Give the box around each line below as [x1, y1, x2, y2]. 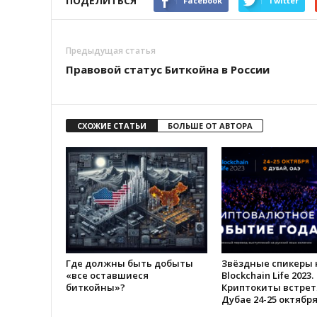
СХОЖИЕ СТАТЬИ [77, 120, 146, 131]
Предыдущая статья [66, 44, 156, 57]
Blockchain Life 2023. [221, 268, 313, 282]
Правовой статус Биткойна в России [66, 62, 270, 76]
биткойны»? [66, 280, 125, 294]
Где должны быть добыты [66, 256, 193, 270]
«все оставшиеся [66, 268, 149, 282]
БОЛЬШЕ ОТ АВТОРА [168, 120, 253, 131]
